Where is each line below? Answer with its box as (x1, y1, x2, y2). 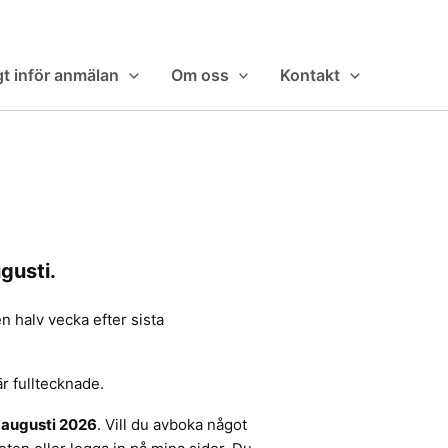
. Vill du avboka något (96, 414, 247, 434)
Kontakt (280, 65, 341, 85)
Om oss (170, 65, 229, 85)
